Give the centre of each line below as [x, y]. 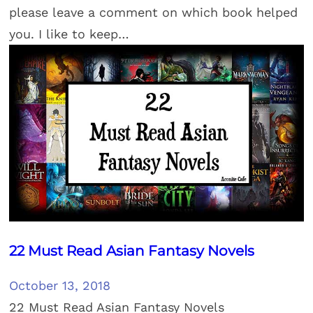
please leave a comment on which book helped [154, 13]
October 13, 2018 [60, 286]
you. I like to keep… [70, 34]
